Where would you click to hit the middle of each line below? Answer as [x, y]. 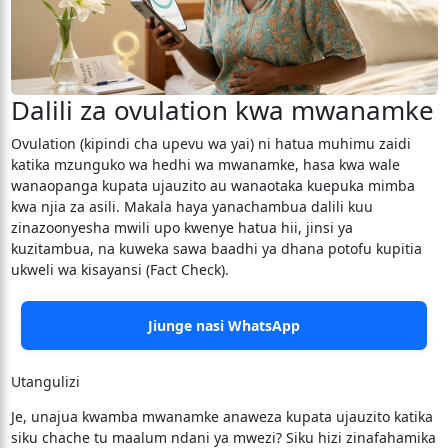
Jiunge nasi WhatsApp [224, 325]
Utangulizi [45, 381]
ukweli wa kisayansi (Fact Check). [119, 269]
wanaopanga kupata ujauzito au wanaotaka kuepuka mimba [212, 185]
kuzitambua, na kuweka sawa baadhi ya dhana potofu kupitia [216, 248]
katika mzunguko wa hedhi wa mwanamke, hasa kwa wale [205, 164]
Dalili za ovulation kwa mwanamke [222, 110]
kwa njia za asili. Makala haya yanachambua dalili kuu [191, 206]
